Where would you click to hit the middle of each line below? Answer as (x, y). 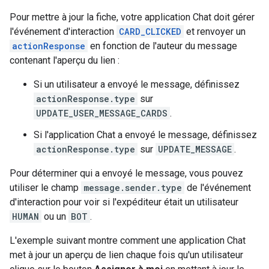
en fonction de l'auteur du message (162, 46)
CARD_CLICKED (150, 31)
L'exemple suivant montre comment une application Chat (128, 240)
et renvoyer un (215, 31)
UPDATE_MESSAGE (195, 149)
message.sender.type (133, 187)
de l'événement (218, 187)
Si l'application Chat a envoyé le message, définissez (145, 134)
